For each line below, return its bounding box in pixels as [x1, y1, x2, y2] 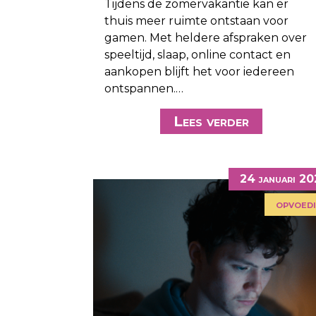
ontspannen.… [104, 82, 183, 96]
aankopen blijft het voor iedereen [104, 65, 294, 79]
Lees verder [174, 113, 249, 130]
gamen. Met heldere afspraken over [104, 31, 307, 45]
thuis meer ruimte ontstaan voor [104, 14, 288, 28]
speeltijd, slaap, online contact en [104, 48, 291, 62]
